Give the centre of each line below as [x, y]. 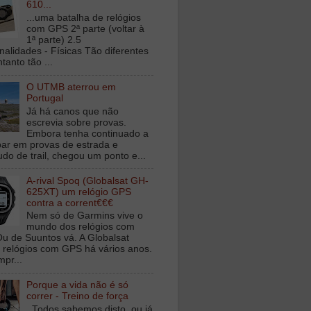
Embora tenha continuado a [88, 133]
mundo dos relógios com [81, 227]
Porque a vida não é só [78, 285]
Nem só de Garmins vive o [85, 216]
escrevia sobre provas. [77, 122]
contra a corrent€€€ [70, 203]
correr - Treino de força [78, 296]
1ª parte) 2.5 [54, 40]
